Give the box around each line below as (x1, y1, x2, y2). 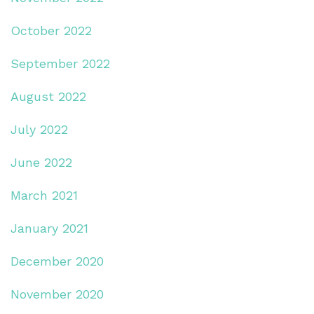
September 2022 (11, 55, 110, 71)
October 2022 (11, 22, 92, 38)
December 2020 (11, 253, 104, 268)
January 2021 (11, 220, 88, 235)
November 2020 (11, 286, 104, 301)
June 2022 (11, 154, 72, 170)
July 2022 (11, 121, 68, 137)
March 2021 (11, 187, 78, 203)
